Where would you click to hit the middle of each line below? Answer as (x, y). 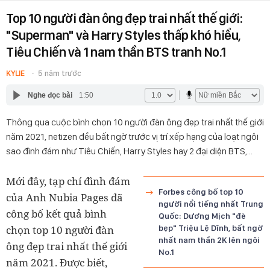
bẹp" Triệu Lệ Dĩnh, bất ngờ (211, 228)
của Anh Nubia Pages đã (64, 197)
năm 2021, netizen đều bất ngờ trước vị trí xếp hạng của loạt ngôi (132, 137)
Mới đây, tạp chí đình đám (68, 181)
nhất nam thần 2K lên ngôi (209, 240)
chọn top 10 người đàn (60, 230)
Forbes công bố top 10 (201, 192)
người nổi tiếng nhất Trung (211, 204)
